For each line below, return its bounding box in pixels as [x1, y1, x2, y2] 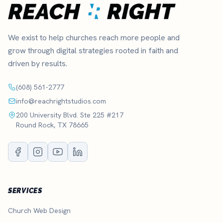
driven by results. [8, 58, 67, 69]
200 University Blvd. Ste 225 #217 [16, 110, 123, 119]
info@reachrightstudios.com [16, 96, 106, 106]
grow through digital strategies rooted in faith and [8, 45, 178, 56]
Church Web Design [8, 206, 71, 215]
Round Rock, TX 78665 [16, 120, 89, 129]
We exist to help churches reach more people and [8, 32, 180, 43]
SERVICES [8, 186, 42, 195]
